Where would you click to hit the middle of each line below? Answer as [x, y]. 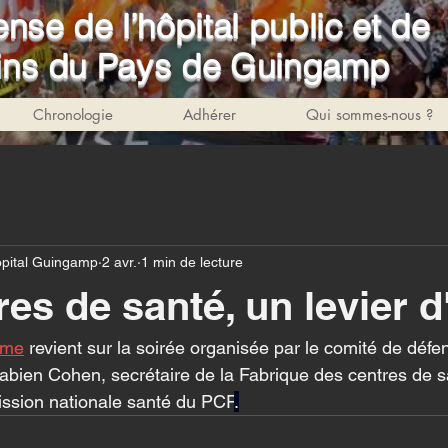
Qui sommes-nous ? [369, 114]
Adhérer [209, 114]
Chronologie [73, 114]
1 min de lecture [192, 261]
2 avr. [119, 261]
